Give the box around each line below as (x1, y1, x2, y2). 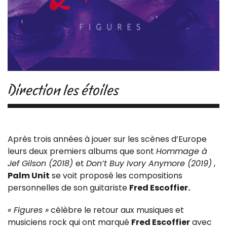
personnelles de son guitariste (8, 181, 129, 194)
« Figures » (8, 204, 49, 216)
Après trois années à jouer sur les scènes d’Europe (8, 133, 207, 145)
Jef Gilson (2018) (8, 157, 75, 169)
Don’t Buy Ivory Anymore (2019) (86, 157, 212, 169)
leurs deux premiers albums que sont (8, 145, 156, 157)
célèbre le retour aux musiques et (49, 204, 184, 216)
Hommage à (156, 145, 207, 157)
